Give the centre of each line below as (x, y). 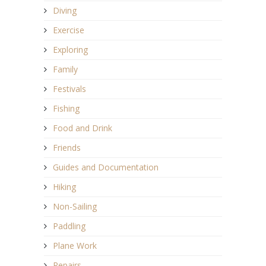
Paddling (69, 226)
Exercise (69, 30)
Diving (65, 10)
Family (65, 69)
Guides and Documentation (106, 167)
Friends (67, 147)
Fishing (66, 108)
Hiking (64, 186)
